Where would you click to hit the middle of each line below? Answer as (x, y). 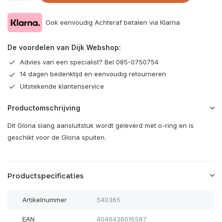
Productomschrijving (44, 108)
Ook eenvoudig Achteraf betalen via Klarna (113, 22)
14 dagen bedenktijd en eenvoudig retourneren (93, 74)
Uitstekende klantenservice (62, 86)
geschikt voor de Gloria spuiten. (57, 138)
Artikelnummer (45, 200)
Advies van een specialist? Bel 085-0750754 (89, 62)
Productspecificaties (46, 176)
